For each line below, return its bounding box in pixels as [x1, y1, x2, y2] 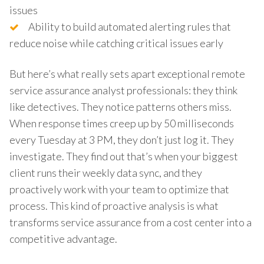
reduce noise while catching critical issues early [9, 36, 223, 49]
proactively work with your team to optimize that [9, 182, 229, 196]
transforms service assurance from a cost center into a [9, 215, 252, 229]
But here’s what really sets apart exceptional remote [9, 67, 245, 80]
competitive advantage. [9, 232, 117, 245]
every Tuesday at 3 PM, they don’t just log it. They [9, 133, 234, 146]
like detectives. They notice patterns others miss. [9, 100, 232, 113]
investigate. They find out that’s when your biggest [9, 149, 238, 163]
